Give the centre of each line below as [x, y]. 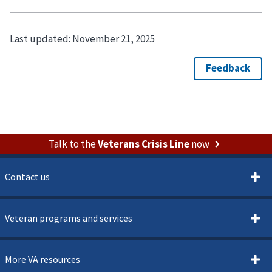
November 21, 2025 [114, 39]
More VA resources [42, 259]
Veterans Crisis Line [143, 144]
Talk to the [73, 144]
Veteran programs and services [69, 218]
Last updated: [41, 39]
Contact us [27, 176]
